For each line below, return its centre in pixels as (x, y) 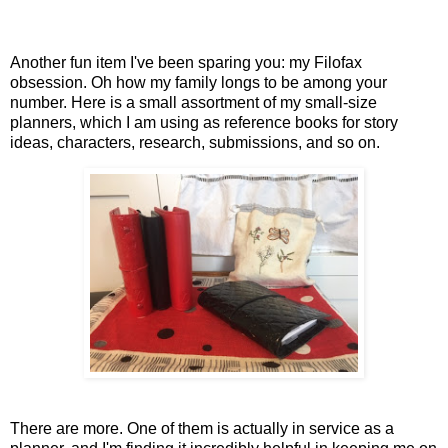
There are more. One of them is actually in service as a (202, 429)
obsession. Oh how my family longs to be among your (198, 82)
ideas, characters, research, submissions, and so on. (197, 142)
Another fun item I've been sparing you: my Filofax (186, 62)
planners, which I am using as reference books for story (204, 122)
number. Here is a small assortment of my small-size (193, 102)
